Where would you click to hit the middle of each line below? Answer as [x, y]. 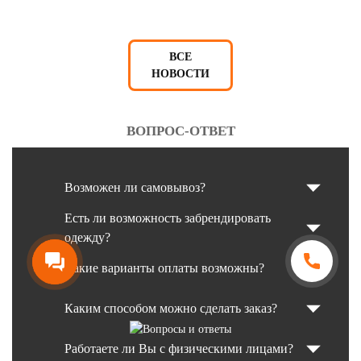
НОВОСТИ [180, 74]
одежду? [87, 237]
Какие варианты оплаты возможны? [164, 268]
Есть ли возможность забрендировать [168, 218]
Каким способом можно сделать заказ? [171, 308]
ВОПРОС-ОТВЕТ [180, 131]
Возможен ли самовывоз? [135, 187]
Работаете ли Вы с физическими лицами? [179, 349]
